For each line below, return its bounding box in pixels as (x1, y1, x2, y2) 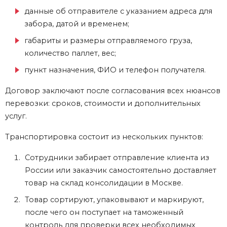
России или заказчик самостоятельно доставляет (25, 165, 216, 175)
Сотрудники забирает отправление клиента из (25, 153, 209, 162)
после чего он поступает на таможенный (25, 207, 183, 217)
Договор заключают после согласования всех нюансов (5, 86, 220, 95)
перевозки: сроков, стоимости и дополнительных (5, 98, 201, 108)
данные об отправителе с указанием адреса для (24, 6, 212, 16)
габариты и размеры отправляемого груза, (24, 35, 192, 45)
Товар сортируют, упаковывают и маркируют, (25, 195, 204, 204)
